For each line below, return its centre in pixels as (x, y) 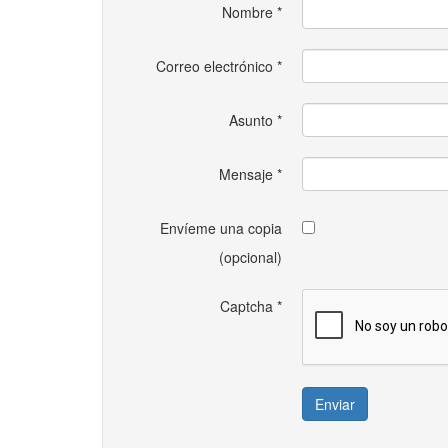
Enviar (335, 404)
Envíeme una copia (221, 228)
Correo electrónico (214, 66)
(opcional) (250, 257)
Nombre (247, 12)
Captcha (246, 306)
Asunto (251, 120)
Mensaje (246, 174)
